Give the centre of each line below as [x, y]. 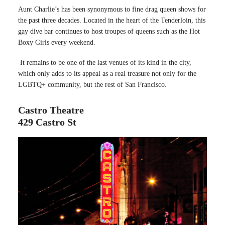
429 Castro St [47, 122]
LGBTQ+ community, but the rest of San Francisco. [92, 84]
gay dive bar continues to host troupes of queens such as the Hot [109, 31]
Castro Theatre [51, 110]
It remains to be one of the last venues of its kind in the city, [105, 62]
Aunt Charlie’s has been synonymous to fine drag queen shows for [112, 9]
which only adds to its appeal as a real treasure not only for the [107, 73]
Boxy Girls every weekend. [57, 42]
